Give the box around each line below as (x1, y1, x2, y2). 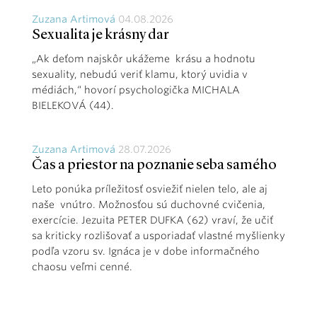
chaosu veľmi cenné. (32, 261, 132, 273)
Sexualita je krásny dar (32, 28, 169, 43)
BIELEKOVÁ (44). (32, 100, 114, 112)
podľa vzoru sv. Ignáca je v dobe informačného (32, 246, 260, 258)
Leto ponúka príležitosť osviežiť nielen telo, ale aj (32, 183, 267, 195)
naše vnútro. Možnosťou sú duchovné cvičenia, (32, 199, 265, 211)
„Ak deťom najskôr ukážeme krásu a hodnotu (32, 53, 255, 65)
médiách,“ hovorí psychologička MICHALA (32, 84, 240, 96)
